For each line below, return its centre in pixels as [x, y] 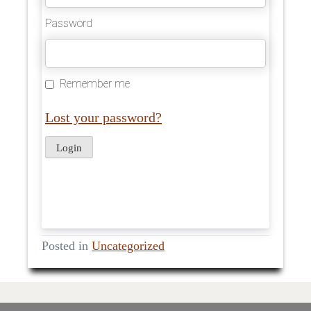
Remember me [95, 84]
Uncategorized [128, 246]
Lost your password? [103, 118]
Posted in [67, 246]
